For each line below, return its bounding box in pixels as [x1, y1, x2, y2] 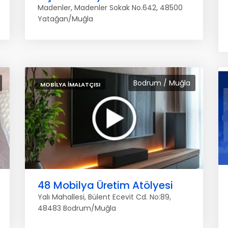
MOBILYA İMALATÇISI [40, 80, 100, 89]
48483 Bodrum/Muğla [38, 203, 116, 213]
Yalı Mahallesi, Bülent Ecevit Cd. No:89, [38, 192, 171, 202]
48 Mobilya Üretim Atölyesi [38, 178, 173, 192]
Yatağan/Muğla [38, 14, 93, 24]
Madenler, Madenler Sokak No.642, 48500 [38, 3, 183, 13]
